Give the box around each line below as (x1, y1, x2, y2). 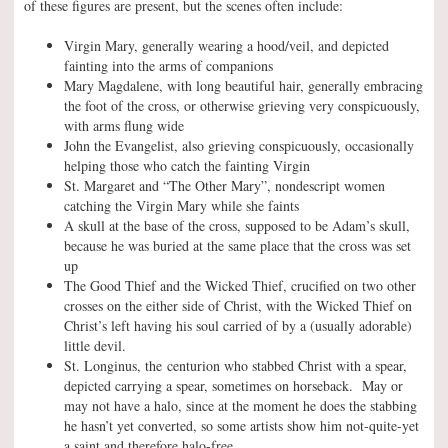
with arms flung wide (64, 115, 184, 135)
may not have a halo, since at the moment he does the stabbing (64, 395, 417, 415)
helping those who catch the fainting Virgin (64, 155, 310, 175)
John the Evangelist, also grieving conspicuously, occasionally (64, 135, 414, 155)
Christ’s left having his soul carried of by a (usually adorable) (64, 315, 412, 335)
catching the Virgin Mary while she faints (64, 195, 299, 215)
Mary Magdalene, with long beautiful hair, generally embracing (64, 75, 423, 95)
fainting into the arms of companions (64, 55, 273, 75)
